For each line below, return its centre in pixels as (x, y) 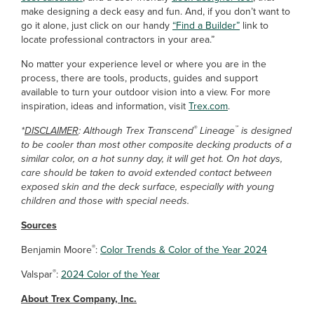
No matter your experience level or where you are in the (144, 64)
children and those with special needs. (105, 201)
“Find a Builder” (206, 26)
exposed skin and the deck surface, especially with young (148, 187)
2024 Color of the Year (110, 274)
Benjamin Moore (56, 250)
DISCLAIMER (52, 131)
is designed (265, 131)
